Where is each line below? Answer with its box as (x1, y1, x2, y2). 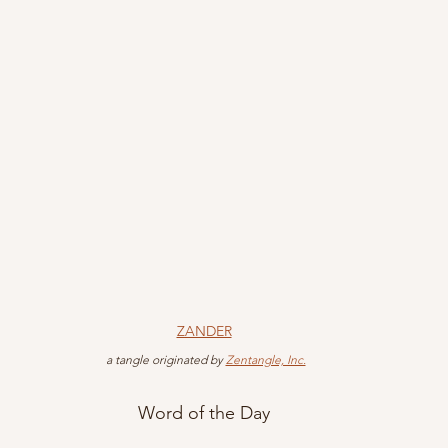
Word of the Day (138, 401, 270, 424)
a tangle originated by (105, 351, 226, 367)
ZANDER (176, 321, 232, 340)
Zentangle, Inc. (225, 351, 306, 367)
